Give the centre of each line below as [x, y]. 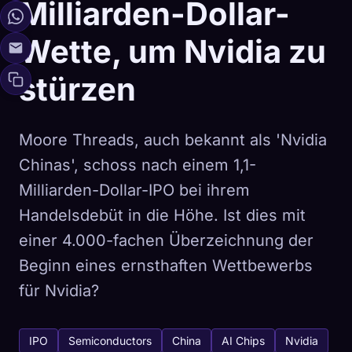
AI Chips [243, 341]
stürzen [77, 89]
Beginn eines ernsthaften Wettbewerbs [166, 266]
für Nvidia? [59, 291]
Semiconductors [110, 341]
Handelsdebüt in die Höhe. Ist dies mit [162, 215]
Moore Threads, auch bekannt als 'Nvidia [173, 140]
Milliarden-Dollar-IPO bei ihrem [134, 190]
